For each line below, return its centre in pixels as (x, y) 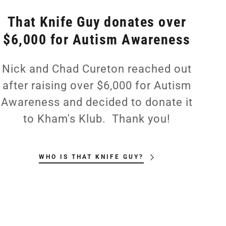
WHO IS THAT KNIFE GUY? (91, 157)
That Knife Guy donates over (97, 22)
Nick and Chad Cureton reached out (97, 69)
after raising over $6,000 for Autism (97, 86)
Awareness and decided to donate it (97, 102)
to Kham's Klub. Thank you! (97, 119)
